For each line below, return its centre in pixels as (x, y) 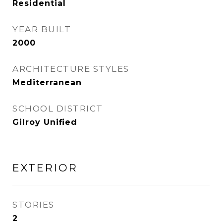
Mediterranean (47, 83)
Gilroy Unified (45, 122)
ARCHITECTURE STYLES (71, 69)
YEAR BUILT (42, 29)
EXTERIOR (45, 168)
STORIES (33, 205)
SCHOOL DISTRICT (58, 109)
